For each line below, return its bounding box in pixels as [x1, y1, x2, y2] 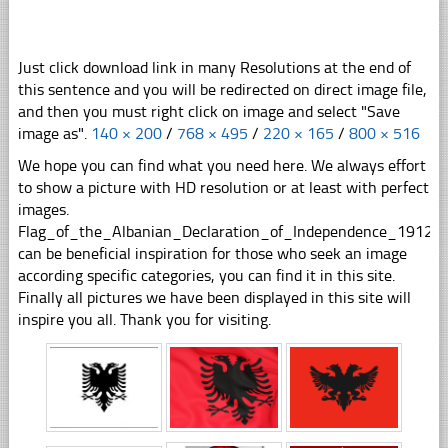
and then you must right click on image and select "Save [17, 102, 400, 122]
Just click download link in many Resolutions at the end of [17, 58, 411, 78]
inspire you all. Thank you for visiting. [17, 310, 271, 330]
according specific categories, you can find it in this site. [17, 266, 395, 286]
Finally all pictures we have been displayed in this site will [17, 288, 411, 308]
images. [17, 200, 69, 220]
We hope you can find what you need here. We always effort [17, 156, 426, 176]
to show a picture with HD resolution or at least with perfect [17, 178, 429, 198]
